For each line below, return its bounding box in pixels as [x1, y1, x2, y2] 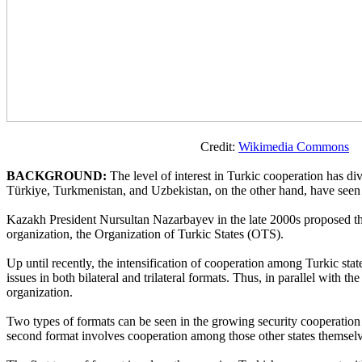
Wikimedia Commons [238, 139, 349, 154]
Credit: [6, 139, 238, 154]
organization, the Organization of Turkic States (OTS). [6, 226, 284, 241]
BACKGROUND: [6, 168, 107, 183]
